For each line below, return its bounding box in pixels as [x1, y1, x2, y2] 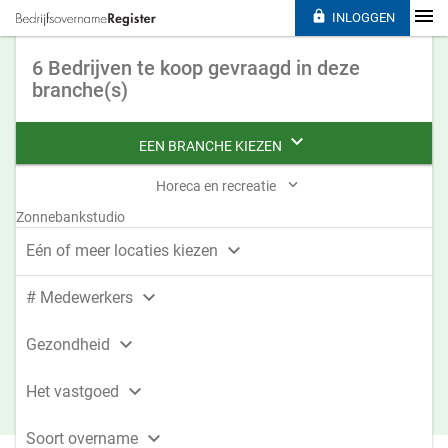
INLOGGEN [331, 10, 395, 25]
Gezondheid [26, 335, 114, 354]
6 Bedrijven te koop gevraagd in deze [32, 56, 360, 80]
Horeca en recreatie [156, 178, 279, 194]
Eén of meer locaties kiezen [26, 241, 222, 260]
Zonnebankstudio [16, 209, 125, 225]
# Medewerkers [26, 288, 137, 307]
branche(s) [32, 78, 128, 102]
